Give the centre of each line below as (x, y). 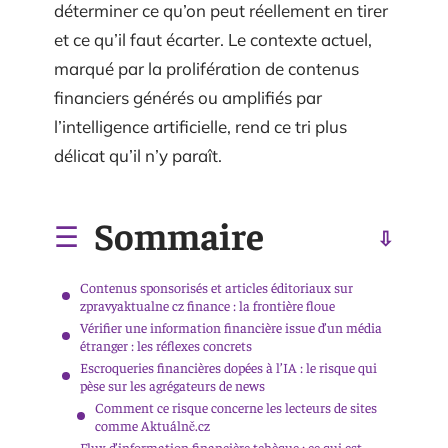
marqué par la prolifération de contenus (206, 68)
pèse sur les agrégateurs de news (172, 384)
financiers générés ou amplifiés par (188, 97)
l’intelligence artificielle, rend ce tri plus (200, 126)
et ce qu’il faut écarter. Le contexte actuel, (213, 39)
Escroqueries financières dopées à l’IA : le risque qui (228, 366)
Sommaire (179, 234)
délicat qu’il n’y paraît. (138, 155)
